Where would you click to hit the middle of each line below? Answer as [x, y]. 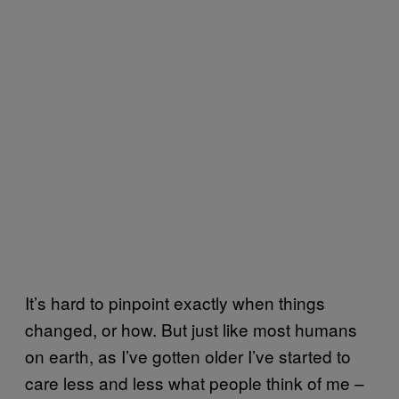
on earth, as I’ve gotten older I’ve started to [188, 355]
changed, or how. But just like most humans [191, 329]
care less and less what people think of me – [195, 382]
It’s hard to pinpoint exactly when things [175, 302]
